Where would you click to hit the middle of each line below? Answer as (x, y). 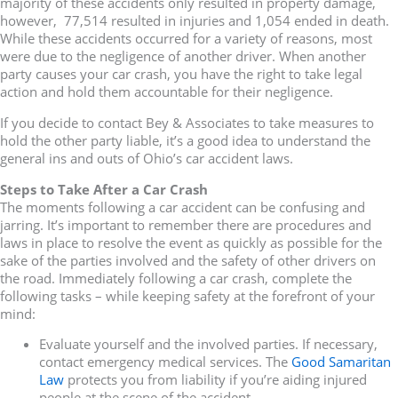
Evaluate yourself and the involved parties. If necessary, (208, 344)
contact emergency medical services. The (165, 362)
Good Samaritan (341, 362)
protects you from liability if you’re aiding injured (215, 380)
